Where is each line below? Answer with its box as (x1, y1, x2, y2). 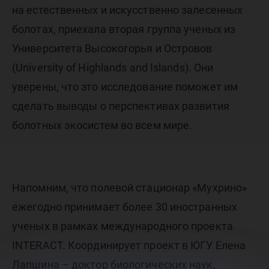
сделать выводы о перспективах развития (12, 100, 229, 112)
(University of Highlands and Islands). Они (12, 61, 214, 74)
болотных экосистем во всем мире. (12, 119, 193, 131)
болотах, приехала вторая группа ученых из (12, 23, 236, 35)
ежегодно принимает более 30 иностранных (12, 201, 237, 213)
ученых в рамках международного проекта (12, 220, 233, 232)
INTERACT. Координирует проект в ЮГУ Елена (12, 239, 246, 252)
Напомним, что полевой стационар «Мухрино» (12, 181, 247, 194)
